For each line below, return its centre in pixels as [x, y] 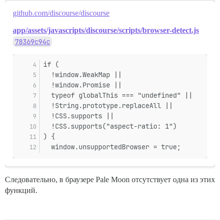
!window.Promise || [82, 85]
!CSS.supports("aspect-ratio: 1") [110, 126]
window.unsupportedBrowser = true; [112, 147]
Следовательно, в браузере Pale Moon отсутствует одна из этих [110, 179]
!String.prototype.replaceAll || [108, 106]
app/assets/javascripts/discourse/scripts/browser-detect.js [106, 30]
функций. [21, 190]
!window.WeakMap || [82, 75]
